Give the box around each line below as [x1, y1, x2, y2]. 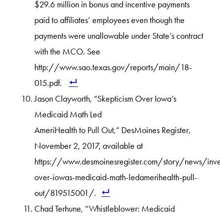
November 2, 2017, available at [34, 140, 143, 152]
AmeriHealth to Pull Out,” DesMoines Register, [34, 125, 191, 136]
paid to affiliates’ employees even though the [34, 15, 185, 26]
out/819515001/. [34, 188, 97, 199]
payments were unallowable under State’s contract [34, 30, 204, 42]
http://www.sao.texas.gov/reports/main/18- [34, 62, 192, 73]
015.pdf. [34, 78, 64, 89]
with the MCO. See [34, 46, 101, 57]
